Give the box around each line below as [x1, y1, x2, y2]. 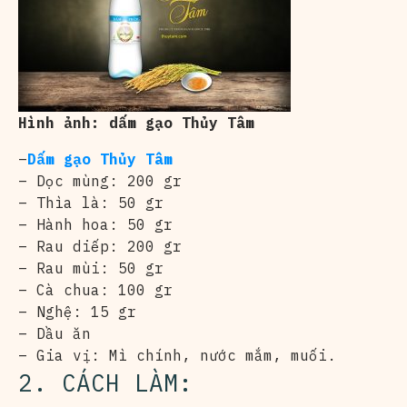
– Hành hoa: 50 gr [18, 214, 173, 233]
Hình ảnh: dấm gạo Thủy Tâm [18, 113, 254, 132]
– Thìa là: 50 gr [18, 193, 164, 212]
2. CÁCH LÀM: [18, 366, 193, 398]
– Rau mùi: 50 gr [18, 258, 164, 277]
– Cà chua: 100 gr [18, 280, 173, 299]
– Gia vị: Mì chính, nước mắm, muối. [18, 345, 336, 364]
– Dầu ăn [18, 323, 91, 342]
